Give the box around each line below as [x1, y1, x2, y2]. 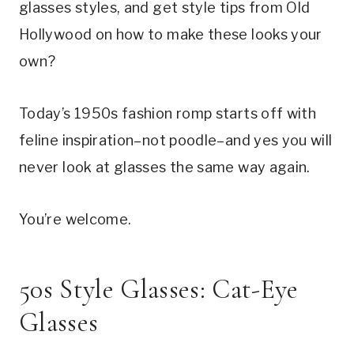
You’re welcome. [19, 210, 132, 228]
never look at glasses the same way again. [19, 158, 314, 175]
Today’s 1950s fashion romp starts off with [19, 104, 317, 122]
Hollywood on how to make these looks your [19, 25, 322, 43]
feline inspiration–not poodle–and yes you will [19, 131, 333, 149]
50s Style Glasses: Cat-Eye [19, 273, 299, 306]
